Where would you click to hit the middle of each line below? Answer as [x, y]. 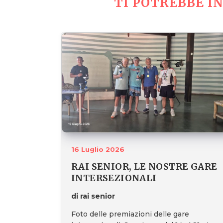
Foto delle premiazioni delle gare [130, 214]
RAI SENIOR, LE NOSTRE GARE [144, 167]
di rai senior [93, 196]
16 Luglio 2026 [98, 150]
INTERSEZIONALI [114, 178]
